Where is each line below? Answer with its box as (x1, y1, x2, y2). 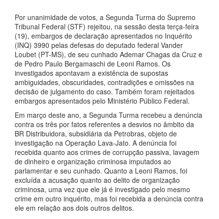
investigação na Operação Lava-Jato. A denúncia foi (15, 138, 176, 148)
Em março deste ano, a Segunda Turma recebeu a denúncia (15, 110, 202, 120)
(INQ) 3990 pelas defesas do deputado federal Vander (15, 40, 183, 50)
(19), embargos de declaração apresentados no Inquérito (15, 31, 192, 41)
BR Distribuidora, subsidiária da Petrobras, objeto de (15, 129, 177, 138)
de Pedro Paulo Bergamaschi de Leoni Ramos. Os (15, 59, 171, 68)
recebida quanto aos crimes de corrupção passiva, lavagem (15, 147, 199, 157)
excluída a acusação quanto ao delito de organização (15, 175, 180, 185)
